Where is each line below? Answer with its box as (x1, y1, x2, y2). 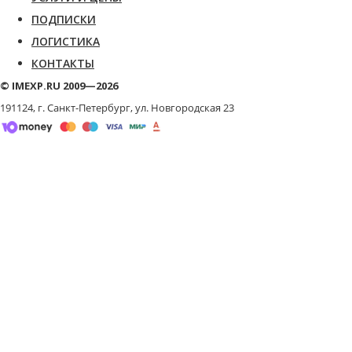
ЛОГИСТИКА (31, 33, 100, 49)
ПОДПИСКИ (31, 11, 96, 27)
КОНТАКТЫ (31, 55, 94, 71)
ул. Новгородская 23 (135, 100, 234, 115)
